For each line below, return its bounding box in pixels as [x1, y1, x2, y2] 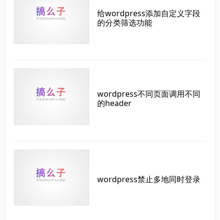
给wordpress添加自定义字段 [97, 7, 200, 19]
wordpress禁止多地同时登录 [97, 174, 200, 185]
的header [97, 98, 132, 109]
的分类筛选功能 [97, 17, 152, 28]
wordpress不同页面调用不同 [97, 88, 200, 99]
